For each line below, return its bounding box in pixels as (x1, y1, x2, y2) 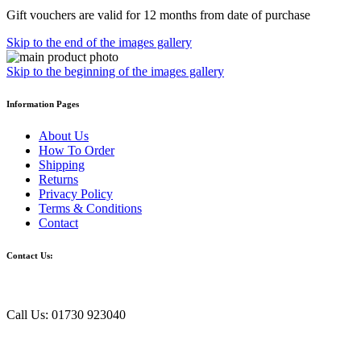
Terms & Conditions (39, 201, 142, 215)
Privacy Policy (39, 186, 113, 201)
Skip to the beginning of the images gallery (6, 64, 224, 78)
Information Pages (6, 98, 79, 109)
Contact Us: (6, 250, 53, 260)
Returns (39, 172, 78, 186)
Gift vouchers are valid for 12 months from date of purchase (6, 7, 310, 22)
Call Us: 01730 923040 (6, 307, 126, 322)
